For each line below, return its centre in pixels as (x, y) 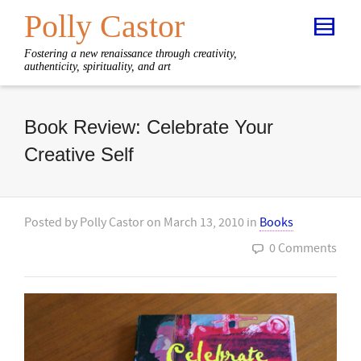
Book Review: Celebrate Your (149, 127)
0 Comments (303, 248)
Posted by (52, 222)
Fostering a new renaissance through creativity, (131, 54)
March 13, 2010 (204, 222)
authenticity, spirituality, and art (98, 66)
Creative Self (79, 154)
